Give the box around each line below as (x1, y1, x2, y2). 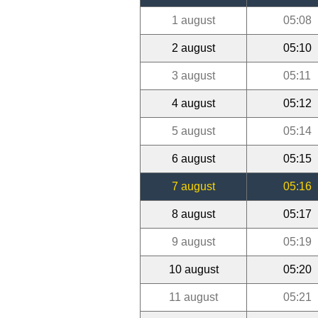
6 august (172, 152, 215, 165)
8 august (172, 207, 215, 220)
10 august (168, 263, 219, 275)
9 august (172, 235, 215, 248)
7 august (172, 180, 215, 192)
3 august (172, 69, 215, 82)
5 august (172, 124, 215, 137)
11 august (169, 290, 218, 303)
